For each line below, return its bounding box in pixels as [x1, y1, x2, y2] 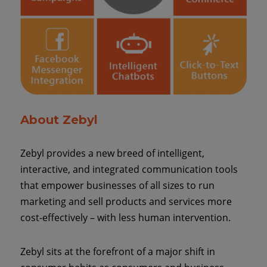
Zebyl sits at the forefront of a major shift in [20, 245, 215, 259]
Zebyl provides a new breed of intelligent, [20, 147, 204, 160]
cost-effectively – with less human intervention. [20, 211, 231, 225]
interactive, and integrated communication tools [20, 163, 238, 176]
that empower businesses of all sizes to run [20, 179, 215, 193]
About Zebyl [20, 113, 98, 128]
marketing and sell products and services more [20, 195, 232, 209]
